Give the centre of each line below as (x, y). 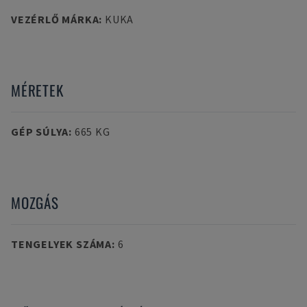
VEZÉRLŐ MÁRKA (55, 19)
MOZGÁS (35, 202)
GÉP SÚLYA (40, 132)
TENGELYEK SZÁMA (61, 244)
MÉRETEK (37, 90)
